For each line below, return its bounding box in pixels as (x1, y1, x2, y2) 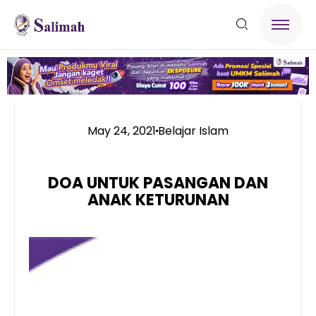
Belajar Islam (158, 122, 229, 139)
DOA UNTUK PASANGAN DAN (48, 171, 268, 194)
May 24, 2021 (87, 122, 156, 139)
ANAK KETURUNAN (87, 188, 229, 211)
